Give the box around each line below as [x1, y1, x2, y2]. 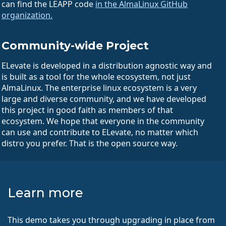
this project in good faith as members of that [2, 104, 173, 116]
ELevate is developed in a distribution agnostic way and [2, 60, 212, 71]
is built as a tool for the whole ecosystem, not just [2, 71, 191, 82]
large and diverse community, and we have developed [2, 93, 206, 104]
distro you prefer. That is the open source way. [2, 137, 178, 149]
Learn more [8, 185, 83, 200]
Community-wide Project [2, 38, 149, 52]
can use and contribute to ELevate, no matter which [2, 126, 198, 138]
